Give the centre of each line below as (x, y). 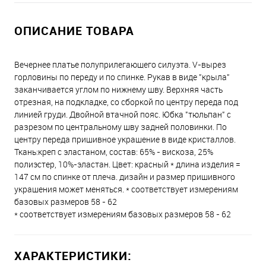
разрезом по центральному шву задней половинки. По (121, 127)
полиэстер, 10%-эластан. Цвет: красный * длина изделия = (127, 164)
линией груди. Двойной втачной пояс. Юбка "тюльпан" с (123, 114)
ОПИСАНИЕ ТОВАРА (74, 31)
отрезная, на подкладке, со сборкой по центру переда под (126, 102)
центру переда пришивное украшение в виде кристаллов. (125, 139)
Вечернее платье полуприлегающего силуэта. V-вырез (120, 64)
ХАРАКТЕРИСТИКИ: (73, 256)
